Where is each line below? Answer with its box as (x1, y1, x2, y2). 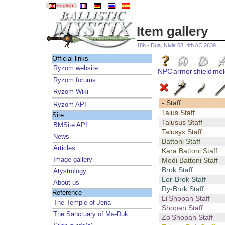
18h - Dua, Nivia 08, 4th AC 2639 (137, 42, 216, 49)
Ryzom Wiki (53, 88, 89, 95)
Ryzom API (53, 101, 87, 108)
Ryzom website (53, 65, 98, 72)
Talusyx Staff (161, 128, 202, 136)
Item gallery (137, 24, 208, 39)
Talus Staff (161, 108, 195, 117)
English (56, 3, 73, 9)
